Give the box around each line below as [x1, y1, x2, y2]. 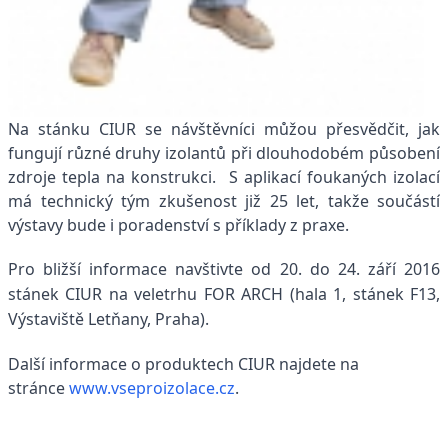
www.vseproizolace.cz [69, 377, 235, 400]
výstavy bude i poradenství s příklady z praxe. [8, 214, 349, 237]
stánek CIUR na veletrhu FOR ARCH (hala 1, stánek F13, [8, 283, 440, 306]
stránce [8, 377, 69, 400]
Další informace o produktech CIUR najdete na [8, 353, 359, 376]
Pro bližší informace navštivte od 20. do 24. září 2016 [8, 258, 440, 281]
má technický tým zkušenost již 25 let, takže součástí [8, 190, 440, 213]
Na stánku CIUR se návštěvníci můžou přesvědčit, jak [8, 118, 440, 141]
